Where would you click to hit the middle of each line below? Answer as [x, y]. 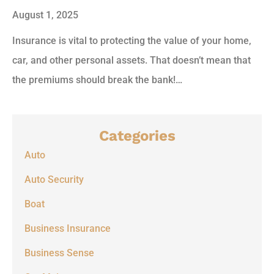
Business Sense [59, 253]
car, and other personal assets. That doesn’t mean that [131, 61]
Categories [137, 136]
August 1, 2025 [45, 15]
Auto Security [54, 180]
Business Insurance [68, 229]
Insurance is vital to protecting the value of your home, [132, 41]
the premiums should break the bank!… [97, 80]
